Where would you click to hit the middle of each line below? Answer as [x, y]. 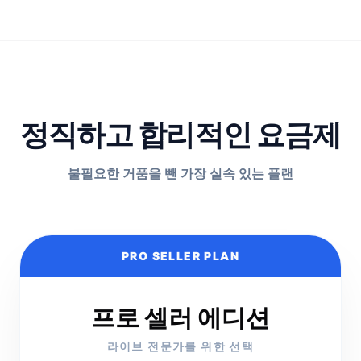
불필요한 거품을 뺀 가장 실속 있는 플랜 [180, 173]
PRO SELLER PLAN [180, 256]
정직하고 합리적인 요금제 [180, 135]
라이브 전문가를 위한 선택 [180, 346]
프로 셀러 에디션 [180, 317]
